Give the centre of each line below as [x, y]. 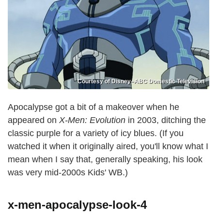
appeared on [33, 120]
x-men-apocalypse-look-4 [77, 205]
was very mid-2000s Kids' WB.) [68, 173]
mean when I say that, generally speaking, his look [105, 160]
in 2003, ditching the [166, 120]
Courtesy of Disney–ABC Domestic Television [141, 82]
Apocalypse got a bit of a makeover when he [93, 107]
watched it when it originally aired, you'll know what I [108, 147]
